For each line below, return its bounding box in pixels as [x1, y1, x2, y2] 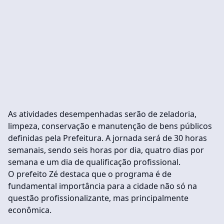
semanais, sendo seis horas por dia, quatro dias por [8, 144, 204, 155]
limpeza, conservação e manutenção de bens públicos [8, 120, 212, 131]
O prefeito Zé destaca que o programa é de [8, 168, 171, 179]
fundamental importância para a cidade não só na [8, 180, 197, 191]
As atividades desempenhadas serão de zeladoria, [8, 108, 196, 119]
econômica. [8, 204, 51, 215]
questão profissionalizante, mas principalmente [8, 192, 188, 203]
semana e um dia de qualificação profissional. [8, 156, 180, 167]
